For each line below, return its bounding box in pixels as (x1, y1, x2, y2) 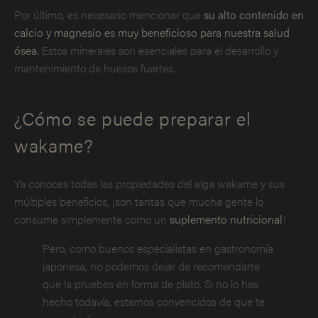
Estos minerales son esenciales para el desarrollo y (39, 42, 278, 59)
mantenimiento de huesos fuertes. (14, 60, 175, 77)
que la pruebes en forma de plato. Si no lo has (43, 275, 258, 292)
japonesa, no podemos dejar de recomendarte (43, 257, 260, 274)
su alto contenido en (204, 6, 304, 23)
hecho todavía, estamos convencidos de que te (43, 292, 265, 309)
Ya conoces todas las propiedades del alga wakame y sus (14, 175, 285, 192)
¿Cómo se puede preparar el (14, 105, 251, 132)
